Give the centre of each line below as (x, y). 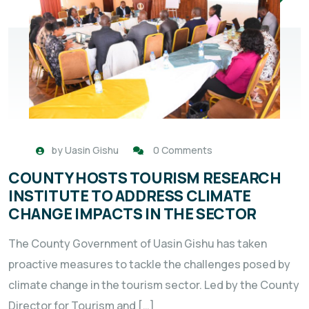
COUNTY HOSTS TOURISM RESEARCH (145, 178)
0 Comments (183, 150)
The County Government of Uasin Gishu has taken (138, 244)
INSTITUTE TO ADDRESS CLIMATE (130, 196)
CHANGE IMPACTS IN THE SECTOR (132, 214)
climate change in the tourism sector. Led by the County (154, 285)
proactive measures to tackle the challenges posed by (149, 265)
